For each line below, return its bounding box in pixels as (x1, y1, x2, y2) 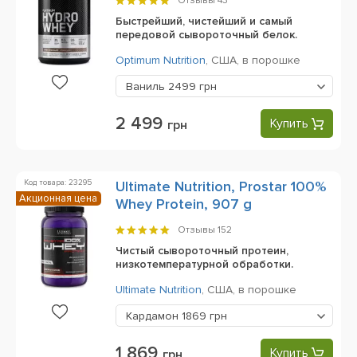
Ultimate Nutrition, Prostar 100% (116, 178, 326, 195)
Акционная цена (19, 192, 97, 205)
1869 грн (182, 309, 227, 323)
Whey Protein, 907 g (116, 195, 252, 213)
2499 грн (168, 80, 217, 93)
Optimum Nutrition (116, 53, 206, 67)
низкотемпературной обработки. (116, 257, 293, 271)
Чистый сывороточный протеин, (116, 244, 288, 257)
